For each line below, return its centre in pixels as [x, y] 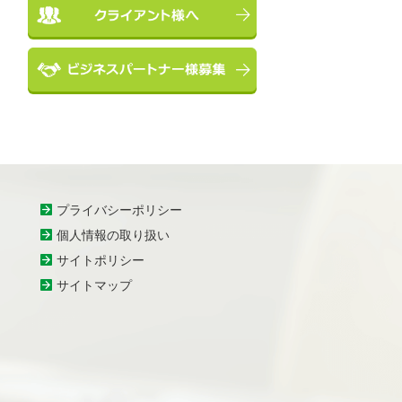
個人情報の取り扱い [114, 235]
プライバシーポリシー [120, 210]
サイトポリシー [101, 260]
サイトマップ [95, 285]
